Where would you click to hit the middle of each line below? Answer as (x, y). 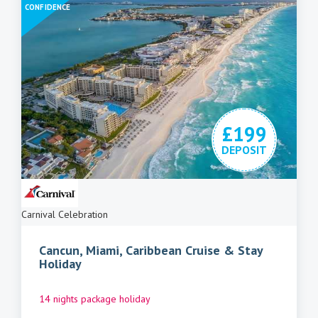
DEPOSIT (244, 150)
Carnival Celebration (65, 215)
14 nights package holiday (95, 299)
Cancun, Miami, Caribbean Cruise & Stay (151, 251)
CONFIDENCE (48, 7)
